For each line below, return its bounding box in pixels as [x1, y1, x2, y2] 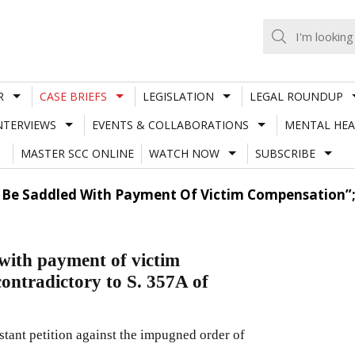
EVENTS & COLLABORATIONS [91, 116, 249, 132]
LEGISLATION [142, 88, 214, 104]
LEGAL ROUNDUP [249, 88, 343, 104]
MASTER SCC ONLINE [20, 145, 134, 161]
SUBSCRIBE [254, 145, 315, 161]
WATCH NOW [148, 145, 219, 161]
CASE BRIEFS [39, 88, 107, 104]
